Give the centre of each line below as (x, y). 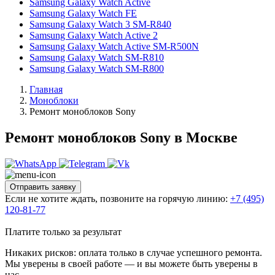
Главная (46, 89)
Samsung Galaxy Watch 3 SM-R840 (100, 24)
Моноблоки (54, 100)
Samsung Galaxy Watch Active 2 (94, 35)
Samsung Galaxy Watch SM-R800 (97, 68)
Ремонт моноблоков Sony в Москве (121, 137)
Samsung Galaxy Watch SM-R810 (97, 57)
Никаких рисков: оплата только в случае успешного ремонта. (134, 252)
